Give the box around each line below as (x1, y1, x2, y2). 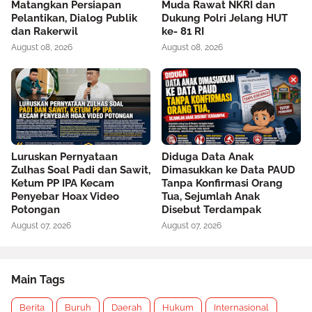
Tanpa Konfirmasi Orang (162, 177, 283, 189)
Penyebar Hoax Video (11, 190, 119, 203)
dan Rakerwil (11, 25, 78, 38)
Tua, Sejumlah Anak (162, 190, 260, 203)
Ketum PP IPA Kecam (11, 177, 114, 189)
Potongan (11, 203, 60, 216)
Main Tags (11, 273, 65, 286)
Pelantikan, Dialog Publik (11, 12, 137, 24)
